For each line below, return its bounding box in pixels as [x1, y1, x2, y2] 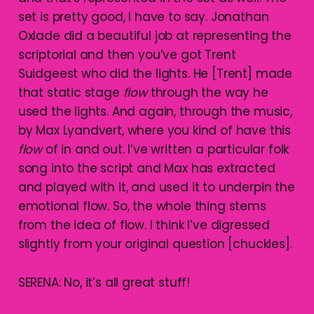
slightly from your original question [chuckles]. [18, 235, 292, 253]
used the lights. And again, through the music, [18, 103, 292, 121]
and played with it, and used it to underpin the [18, 179, 295, 196]
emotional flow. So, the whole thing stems [18, 198, 266, 215]
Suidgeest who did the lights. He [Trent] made [18, 65, 293, 83]
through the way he [146, 84, 268, 102]
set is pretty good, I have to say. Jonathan [18, 8, 269, 26]
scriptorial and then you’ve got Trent [18, 46, 236, 64]
